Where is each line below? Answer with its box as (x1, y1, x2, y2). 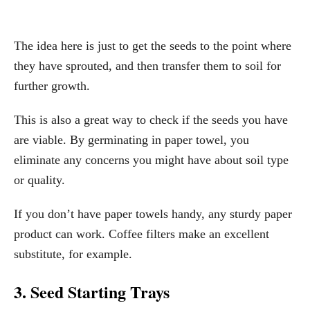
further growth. (14, 79, 90, 93)
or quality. (14, 173, 65, 188)
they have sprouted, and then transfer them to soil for (14, 59, 281, 73)
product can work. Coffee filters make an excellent (14, 227, 269, 241)
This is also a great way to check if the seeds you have (14, 113, 288, 127)
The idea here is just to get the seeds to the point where (14, 39, 291, 53)
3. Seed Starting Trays (14, 280, 170, 304)
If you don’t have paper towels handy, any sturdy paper (14, 207, 292, 221)
